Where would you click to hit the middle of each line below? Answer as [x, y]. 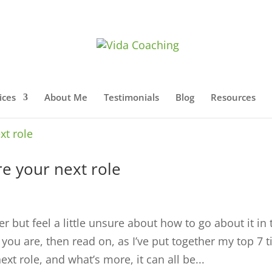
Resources [233, 97]
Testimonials [131, 97]
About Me [66, 97]
